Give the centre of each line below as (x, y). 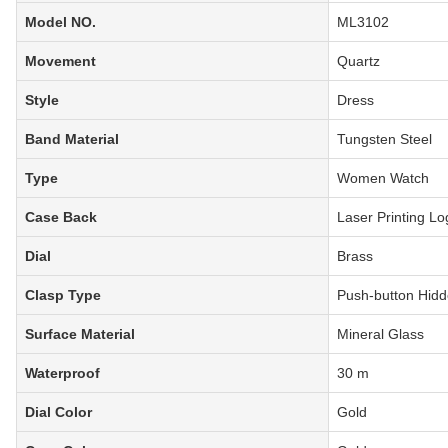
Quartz (358, 61)
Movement (60, 61)
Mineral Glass (380, 334)
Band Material (72, 139)
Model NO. (60, 22)
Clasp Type (63, 295)
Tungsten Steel (384, 139)
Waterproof (62, 373)
